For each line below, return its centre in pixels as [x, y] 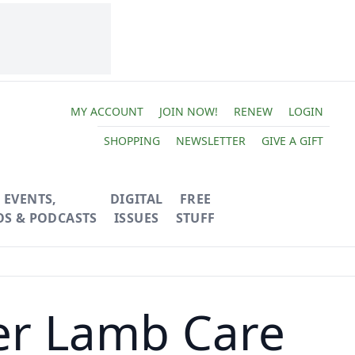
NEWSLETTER [210, 140]
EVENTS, [30, 199]
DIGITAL [136, 199]
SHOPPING [132, 140]
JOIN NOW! [188, 111]
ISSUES [136, 218]
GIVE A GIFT [292, 140]
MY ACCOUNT [107, 111]
